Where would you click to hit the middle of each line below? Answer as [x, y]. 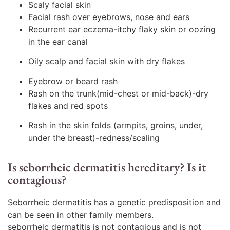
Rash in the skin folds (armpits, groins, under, [116, 125]
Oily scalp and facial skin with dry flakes [107, 61]
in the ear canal [58, 41]
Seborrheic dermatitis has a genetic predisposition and [114, 203]
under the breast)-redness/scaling [94, 137]
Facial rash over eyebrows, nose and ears [109, 17]
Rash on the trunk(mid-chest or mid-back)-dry [118, 93]
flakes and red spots [68, 106]
